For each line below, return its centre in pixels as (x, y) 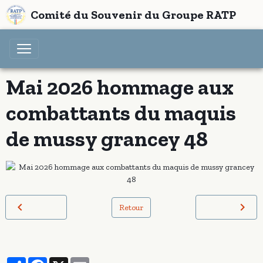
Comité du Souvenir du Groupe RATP (133, 15)
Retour (131, 207)
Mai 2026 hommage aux (120, 87)
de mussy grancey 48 (107, 139)
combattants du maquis (121, 113)
